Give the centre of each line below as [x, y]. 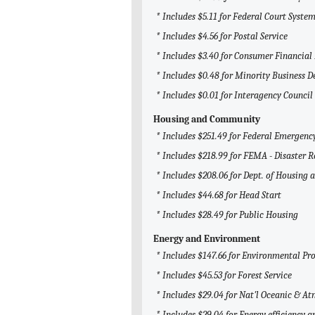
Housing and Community [207, 120]
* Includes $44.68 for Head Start [219, 195]
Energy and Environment [207, 239]
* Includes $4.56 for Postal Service [222, 37]
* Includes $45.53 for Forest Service [224, 276]
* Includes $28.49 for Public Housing [227, 215]
